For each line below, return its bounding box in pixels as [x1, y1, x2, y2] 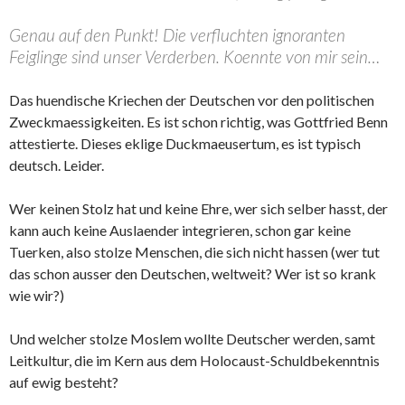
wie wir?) [9, 287, 64, 305]
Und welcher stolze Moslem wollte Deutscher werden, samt [9, 330, 375, 348]
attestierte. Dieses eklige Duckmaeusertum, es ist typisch [9, 135, 361, 153]
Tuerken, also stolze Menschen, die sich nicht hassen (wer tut [9, 243, 380, 261]
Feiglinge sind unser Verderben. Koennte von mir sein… [9, 46, 380, 68]
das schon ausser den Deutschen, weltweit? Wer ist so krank [9, 265, 376, 283]
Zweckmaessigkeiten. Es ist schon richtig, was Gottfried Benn [9, 113, 388, 131]
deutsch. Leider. [9, 156, 104, 174]
